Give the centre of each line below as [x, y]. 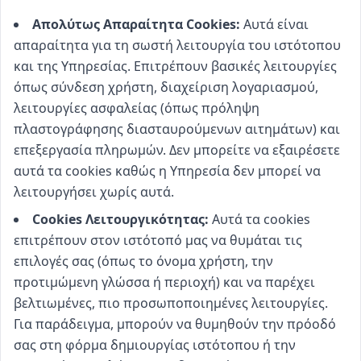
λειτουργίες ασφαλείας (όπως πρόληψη [137, 108]
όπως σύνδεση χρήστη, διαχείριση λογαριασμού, [166, 87]
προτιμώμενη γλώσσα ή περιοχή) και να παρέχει [164, 282]
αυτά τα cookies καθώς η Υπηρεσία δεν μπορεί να [167, 171]
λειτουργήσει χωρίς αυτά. [94, 192]
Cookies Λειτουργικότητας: [120, 219]
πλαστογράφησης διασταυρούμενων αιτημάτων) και [177, 129]
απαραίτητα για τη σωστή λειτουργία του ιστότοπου [177, 45]
